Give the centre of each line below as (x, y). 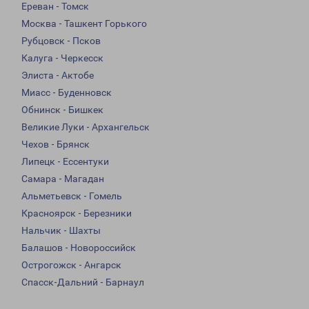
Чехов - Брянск (56, 144)
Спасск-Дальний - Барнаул (83, 282)
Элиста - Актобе (58, 76)
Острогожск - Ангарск (71, 265)
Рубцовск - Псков (61, 41)
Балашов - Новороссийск (79, 248)
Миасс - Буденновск (67, 93)
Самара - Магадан (63, 179)
